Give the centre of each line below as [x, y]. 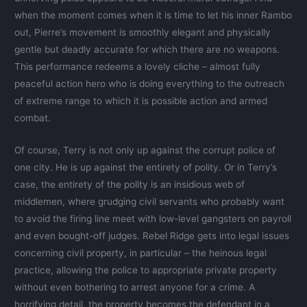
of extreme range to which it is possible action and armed [141, 101]
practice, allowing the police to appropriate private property [146, 270]
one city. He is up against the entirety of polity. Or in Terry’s [146, 168]
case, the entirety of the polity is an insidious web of [130, 185]
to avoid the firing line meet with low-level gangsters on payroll [153, 219]
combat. [33, 118]
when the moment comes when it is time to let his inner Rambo [153, 15]
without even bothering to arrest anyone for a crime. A [135, 287]
